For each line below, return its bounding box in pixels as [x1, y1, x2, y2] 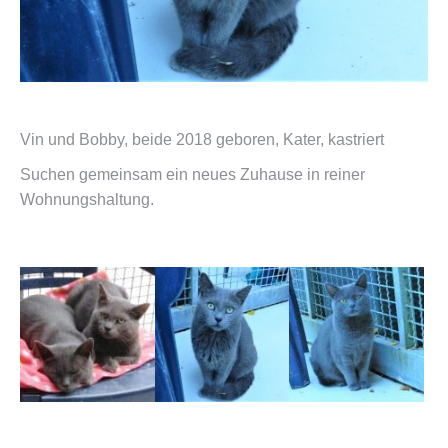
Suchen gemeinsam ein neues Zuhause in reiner [20, 165, 365, 183]
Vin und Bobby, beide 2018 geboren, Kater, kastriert [20, 130, 384, 148]
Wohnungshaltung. [20, 190, 154, 208]
